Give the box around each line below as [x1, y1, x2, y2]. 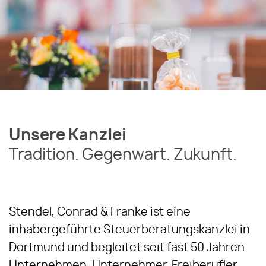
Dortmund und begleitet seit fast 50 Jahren [9, 242, 245, 254]
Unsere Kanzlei [9, 128, 126, 143]
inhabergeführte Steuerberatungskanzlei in [9, 224, 250, 236]
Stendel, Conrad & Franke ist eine [9, 207, 191, 218]
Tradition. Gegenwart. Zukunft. [9, 147, 237, 163]
